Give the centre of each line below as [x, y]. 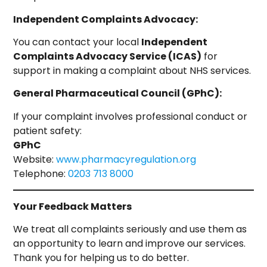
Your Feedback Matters [73, 206]
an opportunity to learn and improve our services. [130, 244]
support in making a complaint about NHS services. [132, 71]
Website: [35, 159]
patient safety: [48, 131]
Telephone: [41, 173]
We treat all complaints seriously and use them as [130, 229]
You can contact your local [77, 42]
